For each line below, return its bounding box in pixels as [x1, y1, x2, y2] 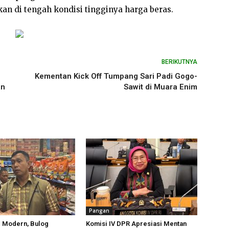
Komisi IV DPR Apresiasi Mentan [86, 220, 187, 227]
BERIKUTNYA [162, 58, 197, 65]
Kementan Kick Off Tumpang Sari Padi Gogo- [35, 72, 197, 81]
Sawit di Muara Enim [124, 82, 197, 91]
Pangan [89, 207, 109, 214]
